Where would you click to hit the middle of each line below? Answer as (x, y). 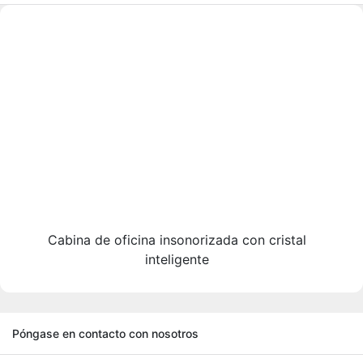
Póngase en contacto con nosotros (105, 333)
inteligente (177, 259)
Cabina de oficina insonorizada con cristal (177, 239)
